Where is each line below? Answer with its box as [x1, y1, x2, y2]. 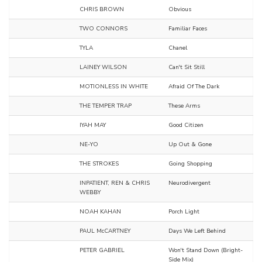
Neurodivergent [168, 179, 211, 188]
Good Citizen [168, 121, 204, 130]
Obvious [168, 5, 191, 14]
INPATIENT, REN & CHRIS [80, 179, 150, 188]
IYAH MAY [80, 121, 106, 130]
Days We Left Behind [168, 227, 226, 236]
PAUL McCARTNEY [80, 227, 130, 236]
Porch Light [168, 208, 199, 216]
